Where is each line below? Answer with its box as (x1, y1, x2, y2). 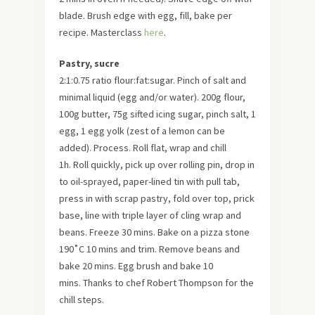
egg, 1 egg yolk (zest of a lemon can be (59, 124, 225, 137)
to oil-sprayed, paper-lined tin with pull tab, (59, 174, 240, 188)
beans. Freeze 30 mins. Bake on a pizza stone (59, 225, 250, 238)
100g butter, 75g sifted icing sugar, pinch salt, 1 (59, 107, 256, 120)
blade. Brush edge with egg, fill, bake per (59, 8, 232, 22)
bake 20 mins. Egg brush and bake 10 (59, 259, 213, 272)
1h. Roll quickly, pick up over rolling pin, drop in (59, 157, 255, 171)
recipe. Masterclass (59, 25, 144, 39)
